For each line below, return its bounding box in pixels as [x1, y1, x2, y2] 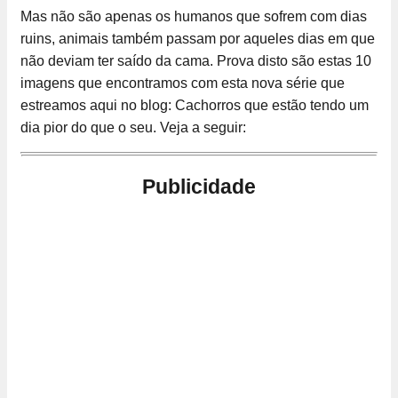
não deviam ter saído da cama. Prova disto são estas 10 [20, 53, 371, 69]
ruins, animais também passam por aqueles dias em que [20, 31, 375, 47]
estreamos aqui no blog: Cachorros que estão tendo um [20, 98, 369, 114]
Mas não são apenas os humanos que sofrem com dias [20, 9, 367, 25]
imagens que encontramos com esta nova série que [20, 76, 345, 92]
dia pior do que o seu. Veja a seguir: [20, 120, 246, 136]
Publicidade [142, 175, 256, 199]
